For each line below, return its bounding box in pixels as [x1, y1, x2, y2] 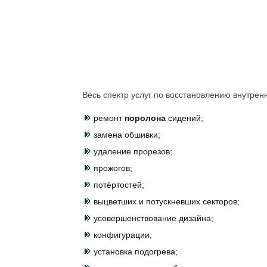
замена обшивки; [94, 130, 160, 139]
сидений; [168, 113, 203, 123]
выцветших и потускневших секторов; [94, 197, 240, 206]
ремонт [94, 113, 122, 123]
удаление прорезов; [94, 147, 172, 156]
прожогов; [94, 163, 132, 173]
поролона [122, 113, 168, 123]
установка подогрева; [94, 247, 178, 256]
